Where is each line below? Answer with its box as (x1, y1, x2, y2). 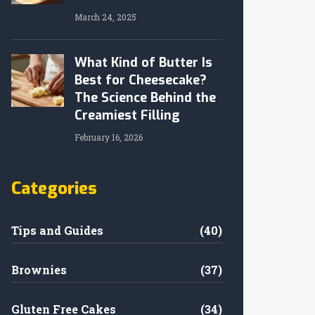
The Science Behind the (75, 89, 216, 106)
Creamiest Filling (75, 107, 180, 124)
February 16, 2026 (75, 131, 143, 143)
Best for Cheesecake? (75, 72, 207, 89)
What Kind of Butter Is (75, 54, 212, 71)
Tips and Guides (11, 223, 103, 238)
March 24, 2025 (75, 11, 136, 22)
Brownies (11, 262, 67, 277)
